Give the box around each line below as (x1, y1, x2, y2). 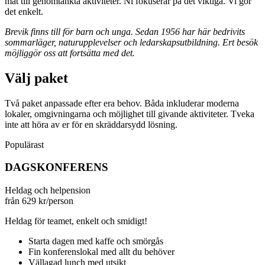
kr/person (38, 196, 73, 206)
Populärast (5, 139, 44, 150)
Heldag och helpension (5, 185, 91, 196)
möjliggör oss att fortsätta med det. (5, 47, 135, 58)
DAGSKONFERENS (5, 161, 108, 174)
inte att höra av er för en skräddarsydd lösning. (5, 119, 177, 130)
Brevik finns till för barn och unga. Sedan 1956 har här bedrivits (5, 26, 245, 37)
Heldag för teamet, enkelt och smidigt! (5, 216, 147, 227)
